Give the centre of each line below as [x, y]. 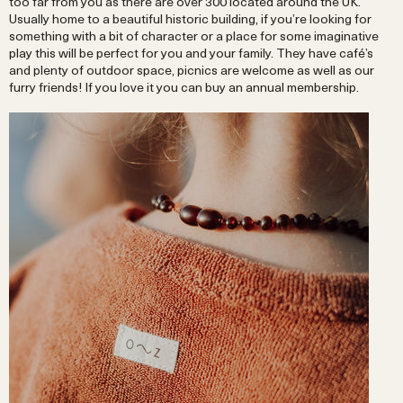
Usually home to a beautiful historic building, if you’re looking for [190, 18]
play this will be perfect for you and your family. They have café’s [191, 52]
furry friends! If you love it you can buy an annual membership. [184, 86]
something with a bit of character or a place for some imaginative [194, 35]
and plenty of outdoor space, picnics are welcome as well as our [192, 69]
